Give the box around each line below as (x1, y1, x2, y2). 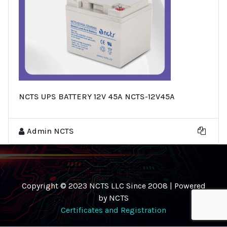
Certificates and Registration (61, 205, 166, 215)
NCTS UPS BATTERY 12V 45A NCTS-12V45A (19, 91, 175, 101)
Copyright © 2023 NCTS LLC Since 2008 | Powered (21, 180, 206, 191)
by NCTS (98, 193, 129, 203)
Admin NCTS (27, 126, 74, 136)
